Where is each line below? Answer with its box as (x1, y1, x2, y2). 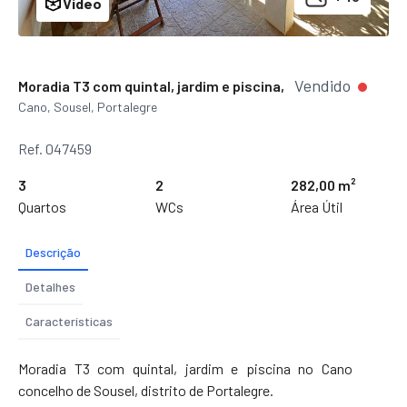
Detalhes (25, 278, 75, 294)
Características (25, 313, 113, 329)
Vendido (294, 74, 354, 95)
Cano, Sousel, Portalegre (18, 98, 157, 114)
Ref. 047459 (18, 139, 92, 157)
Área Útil (291, 197, 342, 215)
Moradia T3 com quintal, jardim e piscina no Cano (18, 359, 352, 377)
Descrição (25, 243, 81, 260)
